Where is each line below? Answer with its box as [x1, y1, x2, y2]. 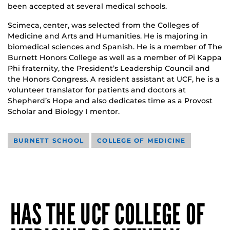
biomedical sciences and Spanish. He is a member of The [8, 42, 222, 51]
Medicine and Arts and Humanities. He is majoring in [8, 31, 208, 41]
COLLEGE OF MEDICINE [97, 136, 186, 144]
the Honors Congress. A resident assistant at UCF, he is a [8, 74, 220, 84]
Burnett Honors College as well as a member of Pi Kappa [8, 52, 222, 62]
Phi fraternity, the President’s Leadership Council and [8, 63, 210, 73]
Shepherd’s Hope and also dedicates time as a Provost [8, 95, 213, 105]
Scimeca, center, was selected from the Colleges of [8, 20, 199, 30]
